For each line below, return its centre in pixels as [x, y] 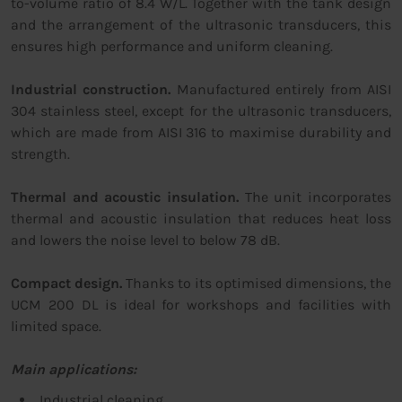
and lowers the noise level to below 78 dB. [145, 240]
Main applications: [74, 370]
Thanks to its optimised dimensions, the [257, 284]
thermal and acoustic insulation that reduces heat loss [201, 219]
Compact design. [66, 284]
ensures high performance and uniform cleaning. [172, 47]
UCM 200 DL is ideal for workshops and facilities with [201, 305]
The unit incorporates [315, 197]
